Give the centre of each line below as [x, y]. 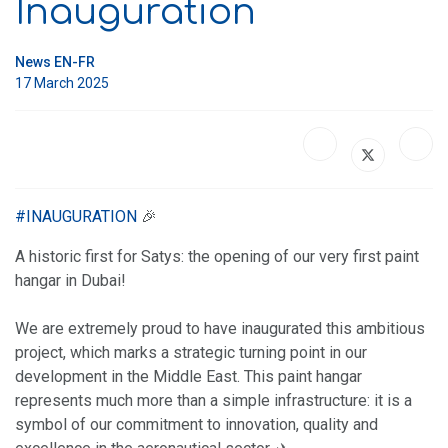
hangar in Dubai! [70, 280]
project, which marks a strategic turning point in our [191, 352]
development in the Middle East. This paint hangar [188, 376]
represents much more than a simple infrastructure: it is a [213, 400]
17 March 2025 [62, 82]
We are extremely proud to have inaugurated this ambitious [220, 328]
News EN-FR [55, 61]
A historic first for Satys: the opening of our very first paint [217, 256]
